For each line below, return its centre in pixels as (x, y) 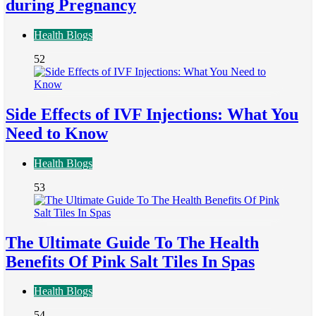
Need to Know (57, 133)
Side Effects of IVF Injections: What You (152, 114)
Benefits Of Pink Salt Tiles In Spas (130, 261)
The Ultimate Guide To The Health (132, 242)
